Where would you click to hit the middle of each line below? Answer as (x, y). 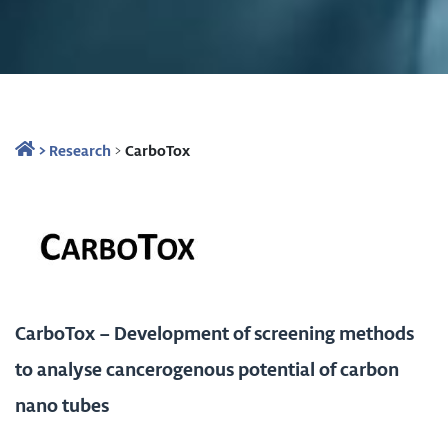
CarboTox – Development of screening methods (214, 333)
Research (80, 150)
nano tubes (62, 405)
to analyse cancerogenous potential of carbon (207, 369)
